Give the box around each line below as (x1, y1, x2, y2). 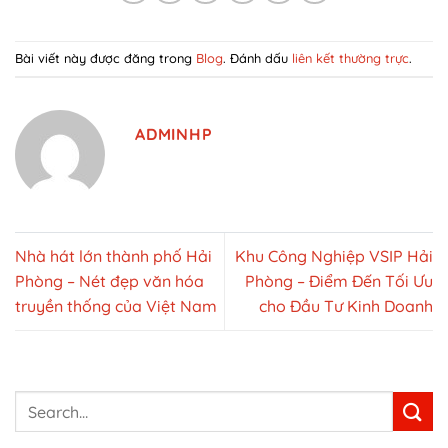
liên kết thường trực (292, 50, 409, 67)
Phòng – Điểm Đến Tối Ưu (245, 271, 433, 292)
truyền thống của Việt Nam (15, 296, 217, 317)
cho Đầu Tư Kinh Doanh (259, 296, 433, 317)
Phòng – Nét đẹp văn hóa (15, 271, 204, 292)
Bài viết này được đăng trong (15, 50, 196, 67)
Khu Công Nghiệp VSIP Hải (235, 246, 433, 267)
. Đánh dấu (223, 50, 292, 67)
